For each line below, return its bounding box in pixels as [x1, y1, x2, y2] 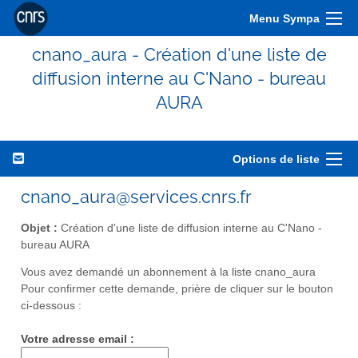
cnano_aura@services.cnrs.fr [21, 186, 252, 207]
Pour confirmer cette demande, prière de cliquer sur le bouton [21, 283, 333, 296]
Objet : [21, 221, 58, 234]
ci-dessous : [21, 300, 82, 312]
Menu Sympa [249, 12, 320, 25]
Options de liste [233, 153, 320, 165]
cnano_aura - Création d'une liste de [31, 44, 327, 65]
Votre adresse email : [21, 333, 134, 346]
